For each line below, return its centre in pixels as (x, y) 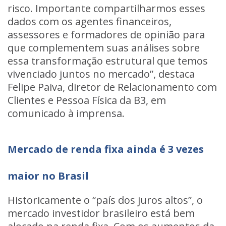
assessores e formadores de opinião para (106, 35)
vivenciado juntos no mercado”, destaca (101, 74)
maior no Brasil (48, 176)
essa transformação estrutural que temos (108, 61)
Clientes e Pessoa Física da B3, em (87, 100)
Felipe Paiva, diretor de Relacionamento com (112, 87)
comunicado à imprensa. (66, 113)
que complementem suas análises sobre (104, 48)
